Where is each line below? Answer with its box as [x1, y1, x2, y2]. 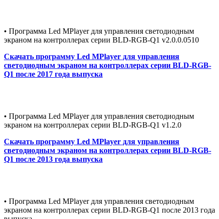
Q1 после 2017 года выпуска [4, 69, 103, 78]
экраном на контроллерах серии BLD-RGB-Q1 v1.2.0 [4, 120, 181, 129]
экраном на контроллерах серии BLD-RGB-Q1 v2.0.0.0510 [4, 35, 199, 44]
